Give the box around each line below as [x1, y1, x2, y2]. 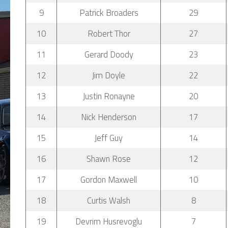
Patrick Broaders [79, 6, 138, 19]
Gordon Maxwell [80, 173, 137, 186]
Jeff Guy [95, 131, 123, 145]
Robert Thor [87, 27, 130, 40]
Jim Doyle [92, 69, 125, 82]
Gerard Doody [84, 48, 133, 61]
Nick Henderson [81, 110, 136, 124]
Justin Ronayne [82, 90, 135, 103]
